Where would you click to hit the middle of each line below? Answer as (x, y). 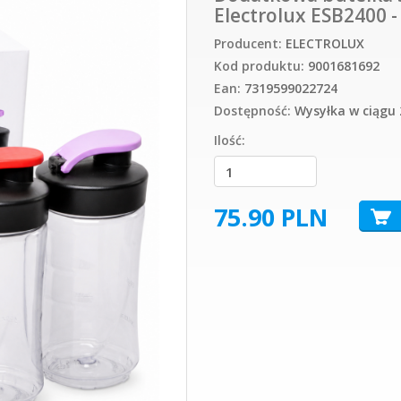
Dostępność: (252, 111)
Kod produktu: (259, 66)
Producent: (248, 44)
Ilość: (230, 141)
